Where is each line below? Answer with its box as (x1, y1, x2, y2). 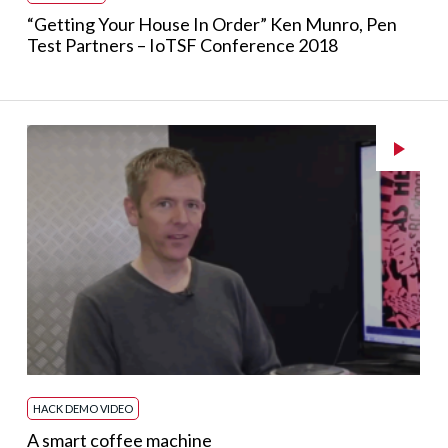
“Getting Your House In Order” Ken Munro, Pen (26, 13, 397, 35)
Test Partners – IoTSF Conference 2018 (26, 34, 338, 56)
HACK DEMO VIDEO (32, 402, 133, 415)
